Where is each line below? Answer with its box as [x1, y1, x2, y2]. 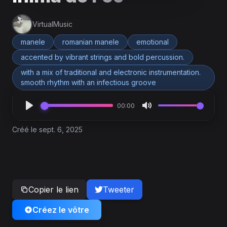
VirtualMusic [32, 20, 72, 28]
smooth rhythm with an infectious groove [21, 78, 156, 87]
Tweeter [103, 184, 134, 195]
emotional [136, 37, 169, 46]
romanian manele [62, 37, 119, 46]
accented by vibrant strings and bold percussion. [21, 53, 184, 61]
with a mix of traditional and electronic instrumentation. [21, 68, 201, 77]
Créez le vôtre [32, 205, 89, 215]
